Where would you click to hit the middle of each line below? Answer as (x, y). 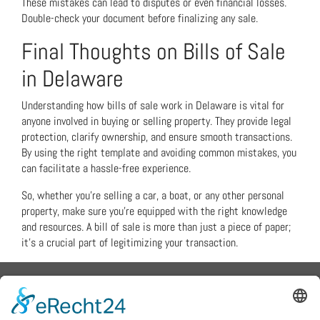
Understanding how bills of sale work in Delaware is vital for (153, 105)
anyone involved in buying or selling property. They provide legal (156, 121)
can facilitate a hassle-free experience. (106, 168)
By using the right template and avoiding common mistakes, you (159, 152)
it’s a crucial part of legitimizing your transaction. (130, 242)
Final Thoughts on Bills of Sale (154, 51)
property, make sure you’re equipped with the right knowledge (154, 211)
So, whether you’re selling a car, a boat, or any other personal (153, 195)
